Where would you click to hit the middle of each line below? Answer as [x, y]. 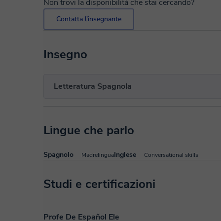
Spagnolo [58, 155]
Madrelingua [98, 155]
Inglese [125, 155]
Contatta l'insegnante [89, 19]
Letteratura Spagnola [93, 86]
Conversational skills [171, 155]
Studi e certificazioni [99, 184]
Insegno [65, 54]
